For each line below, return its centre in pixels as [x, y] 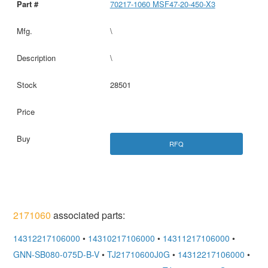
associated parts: [88, 215]
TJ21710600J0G [139, 255]
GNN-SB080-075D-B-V [57, 255]
